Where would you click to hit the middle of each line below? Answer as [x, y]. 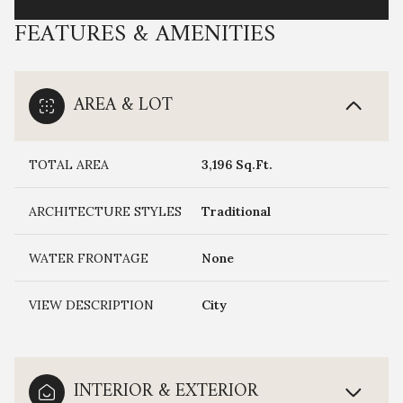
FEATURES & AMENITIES [145, 35]
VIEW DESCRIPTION [91, 305]
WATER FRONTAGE [89, 258]
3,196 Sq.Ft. [237, 165]
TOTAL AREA [69, 165]
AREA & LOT [123, 106]
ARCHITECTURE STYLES [105, 211]
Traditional [236, 211]
